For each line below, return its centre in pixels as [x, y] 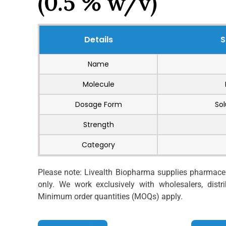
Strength [98, 125]
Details [98, 40]
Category [98, 145]
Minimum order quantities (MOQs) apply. [110, 196]
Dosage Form [98, 104]
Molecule [98, 84]
